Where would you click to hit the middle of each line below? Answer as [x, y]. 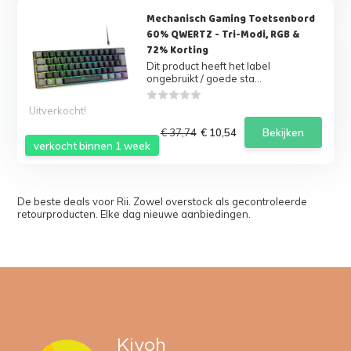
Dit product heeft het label [208, 66]
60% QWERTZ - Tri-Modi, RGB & [223, 34]
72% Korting [177, 50]
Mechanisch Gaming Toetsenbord [230, 19]
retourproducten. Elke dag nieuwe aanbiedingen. [134, 214]
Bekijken [283, 132]
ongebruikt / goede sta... [204, 78]
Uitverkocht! [58, 110]
